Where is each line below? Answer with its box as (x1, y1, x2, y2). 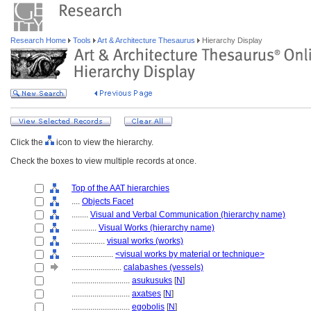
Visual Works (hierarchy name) (99, 223, 215, 233)
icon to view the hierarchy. (54, 137, 153, 147)
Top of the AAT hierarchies (72, 183, 169, 193)
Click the (10, 137, 45, 147)
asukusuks (132, 276, 172, 285)
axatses (132, 289, 161, 299)
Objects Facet (82, 196, 133, 206)
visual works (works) (107, 236, 183, 246)
